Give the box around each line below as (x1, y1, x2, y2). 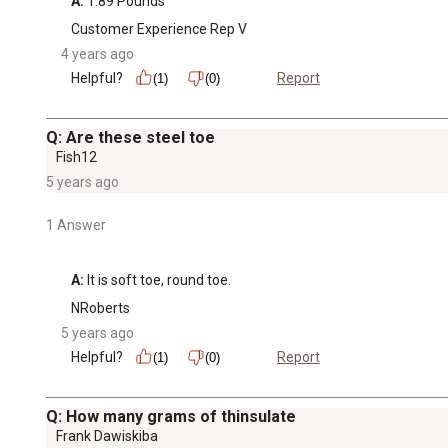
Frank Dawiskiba (56, 427, 158, 444)
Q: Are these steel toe (46, 127, 215, 147)
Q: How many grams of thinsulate (46, 406, 296, 426)
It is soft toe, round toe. (84, 271, 231, 288)
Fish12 (56, 148, 97, 165)
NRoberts (71, 299, 130, 316)
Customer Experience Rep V (71, 20, 247, 37)
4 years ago (61, 45, 134, 62)
